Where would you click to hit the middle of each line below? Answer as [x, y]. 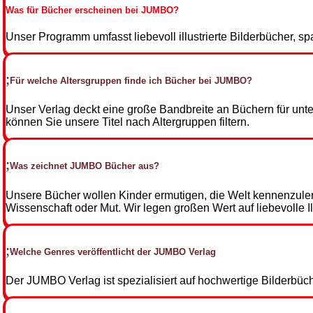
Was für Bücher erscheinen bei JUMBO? [92, 10]
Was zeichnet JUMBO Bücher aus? [85, 166]
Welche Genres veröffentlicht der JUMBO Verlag [113, 252]
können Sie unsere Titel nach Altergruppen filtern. [128, 122]
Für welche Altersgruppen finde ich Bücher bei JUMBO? [131, 81]
